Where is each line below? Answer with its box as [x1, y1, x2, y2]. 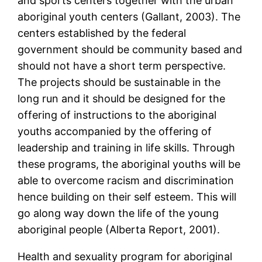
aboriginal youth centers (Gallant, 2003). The [18, 11, 241, 23]
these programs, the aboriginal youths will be [18, 158, 241, 171]
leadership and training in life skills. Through [18, 142, 236, 154]
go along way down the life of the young [18, 207, 219, 220]
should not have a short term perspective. [18, 60, 226, 73]
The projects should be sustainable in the [18, 76, 221, 89]
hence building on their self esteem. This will [18, 191, 237, 204]
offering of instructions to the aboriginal [18, 109, 217, 122]
